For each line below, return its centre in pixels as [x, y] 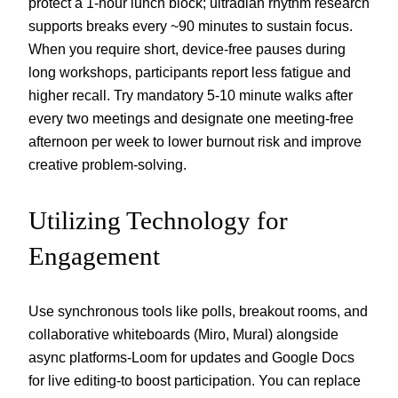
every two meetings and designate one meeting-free [191, 119]
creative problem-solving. [107, 165]
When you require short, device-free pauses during [187, 49]
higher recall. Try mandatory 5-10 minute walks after [191, 96]
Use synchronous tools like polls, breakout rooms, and [198, 310]
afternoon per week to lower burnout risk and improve [195, 142]
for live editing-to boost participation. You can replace [195, 380]
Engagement [94, 255]
